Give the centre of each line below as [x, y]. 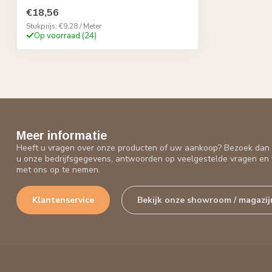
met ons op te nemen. [58, 169]
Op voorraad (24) [65, 36]
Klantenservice [63, 200]
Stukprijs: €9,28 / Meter [64, 26]
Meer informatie [62, 135]
